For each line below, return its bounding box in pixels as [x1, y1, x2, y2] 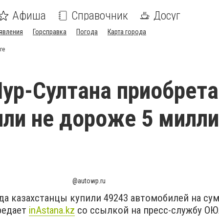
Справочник [71, 9, 128, 22]
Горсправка [33, 28, 66, 36]
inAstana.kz [29, 204, 75, 216]
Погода [76, 28, 98, 36]
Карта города [108, 28, 146, 36]
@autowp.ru [72, 177, 106, 185]
